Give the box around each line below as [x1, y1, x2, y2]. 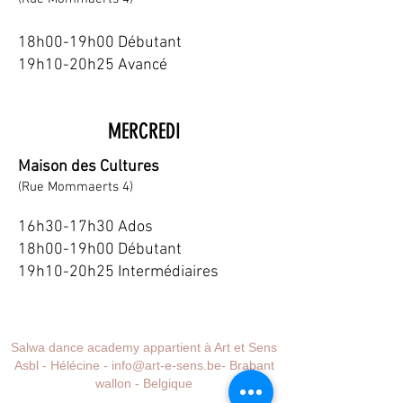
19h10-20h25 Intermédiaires [18, 263, 219, 282]
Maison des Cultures [18, 157, 159, 176]
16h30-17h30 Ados [18, 218, 153, 237]
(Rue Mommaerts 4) [18, 179, 133, 195]
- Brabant [220, 358, 274, 372]
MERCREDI [107, 119, 181, 144]
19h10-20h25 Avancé [18, 56, 167, 75]
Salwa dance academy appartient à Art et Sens [11, 340, 277, 354]
